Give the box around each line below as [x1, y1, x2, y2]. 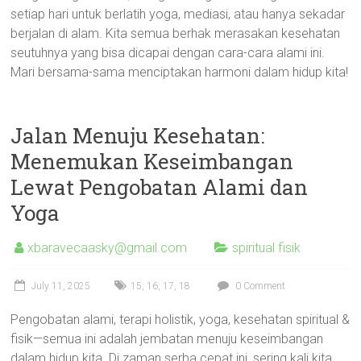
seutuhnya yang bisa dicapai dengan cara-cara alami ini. [10, 45, 326, 60]
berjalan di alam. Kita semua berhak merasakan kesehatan [10, 26, 341, 41]
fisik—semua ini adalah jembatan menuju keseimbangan [10, 331, 324, 346]
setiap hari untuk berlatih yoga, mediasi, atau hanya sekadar [10, 6, 346, 22]
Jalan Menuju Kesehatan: [10, 122, 265, 149]
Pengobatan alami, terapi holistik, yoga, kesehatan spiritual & [10, 312, 351, 327]
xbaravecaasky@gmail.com [27, 240, 188, 255]
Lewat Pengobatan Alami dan [10, 173, 309, 201]
